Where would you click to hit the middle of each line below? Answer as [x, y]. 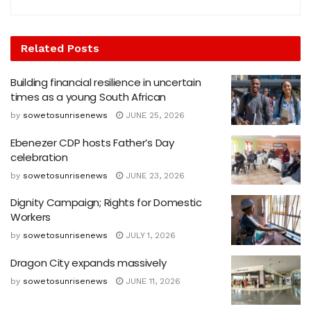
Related [42, 49]
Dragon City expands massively [89, 262]
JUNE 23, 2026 [154, 175]
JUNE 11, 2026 [152, 281]
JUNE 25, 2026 [154, 116]
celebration [39, 157]
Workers [31, 217]
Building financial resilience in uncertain [106, 83]
